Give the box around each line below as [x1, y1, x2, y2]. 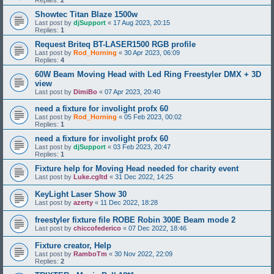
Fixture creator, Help [35, 241, 111, 250]
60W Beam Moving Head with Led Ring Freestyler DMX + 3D [35, 70, 261, 79]
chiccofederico [73, 224, 121, 232]
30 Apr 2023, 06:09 [124, 49, 180, 56]
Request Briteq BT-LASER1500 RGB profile [35, 40, 196, 49]
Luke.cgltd [73, 173, 108, 180]
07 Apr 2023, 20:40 [105, 88, 160, 95]
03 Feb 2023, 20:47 [113, 143, 171, 150]
